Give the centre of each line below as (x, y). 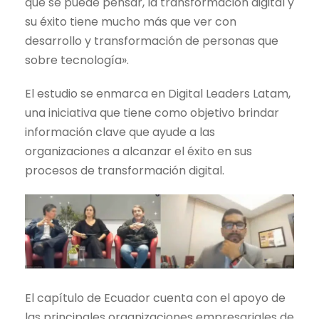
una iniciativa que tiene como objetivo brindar (152, 113)
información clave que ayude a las (120, 132)
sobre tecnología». (77, 61)
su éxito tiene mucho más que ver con (131, 22)
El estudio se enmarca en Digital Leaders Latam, (158, 94)
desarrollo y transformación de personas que (152, 41)
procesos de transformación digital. (125, 171)
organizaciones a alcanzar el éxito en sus (138, 152)
